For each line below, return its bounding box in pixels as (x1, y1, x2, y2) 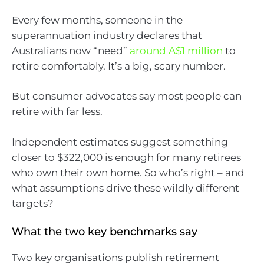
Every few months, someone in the (12, 14, 183, 26)
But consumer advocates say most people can (12, 90, 242, 103)
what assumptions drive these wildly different (12, 181, 239, 194)
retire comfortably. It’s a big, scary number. (12, 60, 226, 72)
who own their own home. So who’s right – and (12, 166, 245, 179)
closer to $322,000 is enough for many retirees (12, 151, 241, 163)
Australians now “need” (12, 44, 130, 57)
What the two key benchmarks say (12, 225, 197, 239)
